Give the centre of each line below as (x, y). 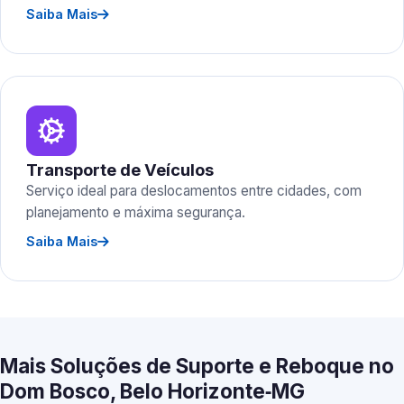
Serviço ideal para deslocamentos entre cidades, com (194, 191)
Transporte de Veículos (120, 170)
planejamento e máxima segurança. (136, 212)
